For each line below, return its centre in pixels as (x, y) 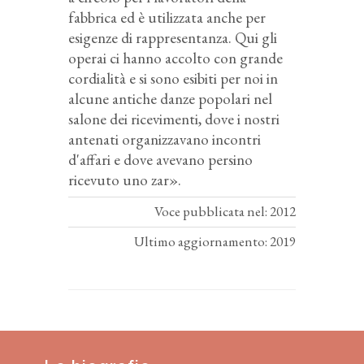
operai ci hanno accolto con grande (175, 58)
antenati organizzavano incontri (165, 139)
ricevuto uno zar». (125, 180)
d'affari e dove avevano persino (160, 159)
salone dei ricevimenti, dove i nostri (174, 119)
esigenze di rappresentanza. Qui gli (173, 37)
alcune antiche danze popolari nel (170, 98)
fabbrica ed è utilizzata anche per (167, 17)
